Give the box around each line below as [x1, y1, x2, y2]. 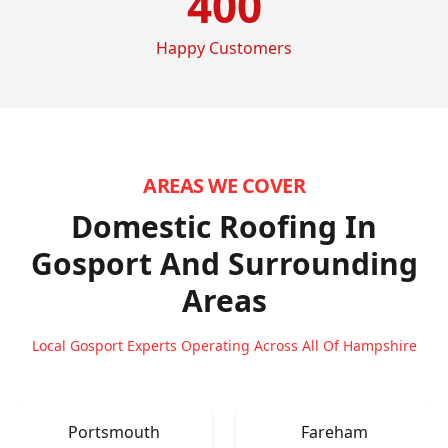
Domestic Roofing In [71, 205, 377, 247]
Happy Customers [156, 36, 292, 59]
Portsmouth [68, 420, 160, 443]
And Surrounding [159, 242, 418, 284]
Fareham [300, 420, 368, 443]
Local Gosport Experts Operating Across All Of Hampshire [31, 335, 417, 355]
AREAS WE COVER [143, 171, 305, 199]
